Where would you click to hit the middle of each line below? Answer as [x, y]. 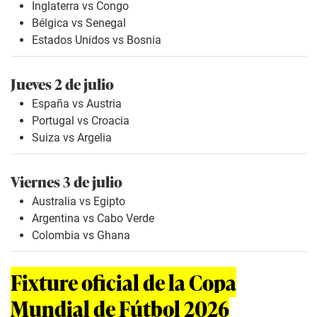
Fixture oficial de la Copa [123, 282]
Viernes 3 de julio [67, 180]
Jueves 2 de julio [62, 83]
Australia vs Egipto [79, 201]
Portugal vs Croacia [81, 120]
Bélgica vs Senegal [79, 23]
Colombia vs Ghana [81, 235]
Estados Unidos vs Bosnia [97, 40]
